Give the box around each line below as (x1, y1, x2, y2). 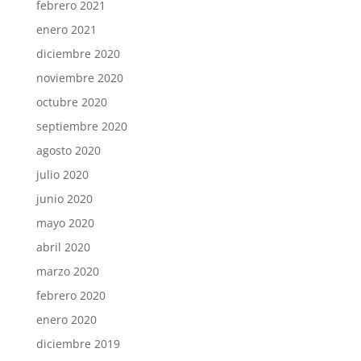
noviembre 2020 (35, 70, 123, 86)
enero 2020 (35, 312, 97, 328)
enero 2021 (35, 22, 97, 38)
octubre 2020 (35, 94, 107, 110)
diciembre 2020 (35, 46, 120, 62)
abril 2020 (35, 239, 90, 255)
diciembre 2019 (35, 336, 120, 352)
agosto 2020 (35, 143, 101, 159)
